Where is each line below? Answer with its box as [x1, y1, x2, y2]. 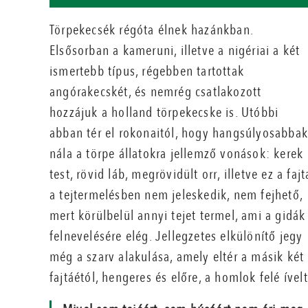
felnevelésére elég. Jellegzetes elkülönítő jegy [49, 227, 303, 246]
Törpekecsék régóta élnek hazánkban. [49, 21, 253, 40]
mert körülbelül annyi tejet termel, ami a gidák [49, 206, 306, 225]
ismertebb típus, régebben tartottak [49, 62, 244, 81]
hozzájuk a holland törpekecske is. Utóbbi [49, 103, 279, 122]
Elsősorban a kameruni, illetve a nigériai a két [49, 41, 300, 60]
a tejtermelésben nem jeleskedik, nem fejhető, [49, 186, 303, 205]
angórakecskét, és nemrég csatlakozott [49, 82, 262, 102]
